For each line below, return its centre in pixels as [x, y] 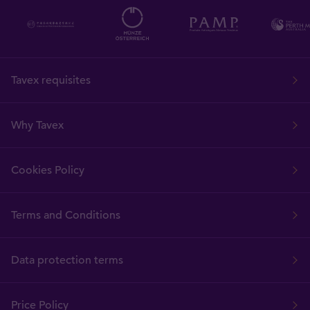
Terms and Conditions [66, 215]
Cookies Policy [48, 170]
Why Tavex [37, 125]
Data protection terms [67, 260]
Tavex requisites [51, 80]
